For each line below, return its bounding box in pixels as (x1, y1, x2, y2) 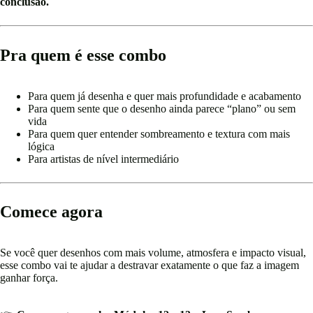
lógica (28, 140, 54, 152)
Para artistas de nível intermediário (28, 152, 179, 165)
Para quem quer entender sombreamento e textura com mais (28, 127, 290, 140)
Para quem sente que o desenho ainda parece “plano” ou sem (28, 102, 296, 115)
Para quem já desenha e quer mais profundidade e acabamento (28, 89, 301, 102)
